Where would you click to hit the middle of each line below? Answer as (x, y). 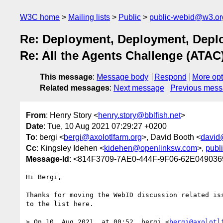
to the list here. (60, 204)
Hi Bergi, (44, 177)
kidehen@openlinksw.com (151, 148)
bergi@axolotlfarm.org (103, 137)
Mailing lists (89, 17)
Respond (170, 77)
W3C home (40, 17)
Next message (139, 88)
